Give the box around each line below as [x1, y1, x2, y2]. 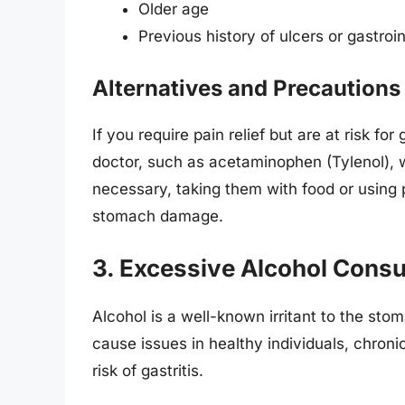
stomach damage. [92, 206, 223, 225]
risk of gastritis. [92, 362, 203, 381]
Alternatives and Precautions [92, 74, 400, 101]
